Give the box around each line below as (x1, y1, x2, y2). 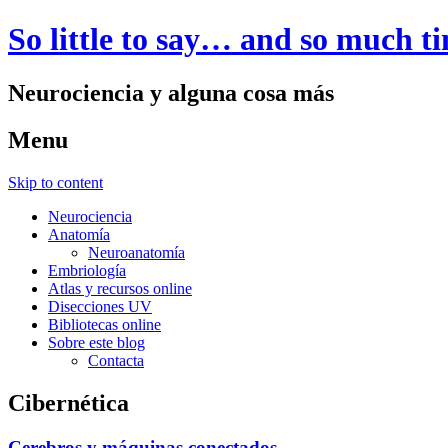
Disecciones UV (48, 297, 152, 315)
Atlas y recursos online (48, 279, 192, 297)
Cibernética (8, 389, 129, 416)
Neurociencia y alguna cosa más (8, 79, 334, 106)
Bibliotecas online (48, 315, 161, 333)
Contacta (88, 351, 144, 369)
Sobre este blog (48, 333, 145, 351)
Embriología (48, 261, 126, 279)
